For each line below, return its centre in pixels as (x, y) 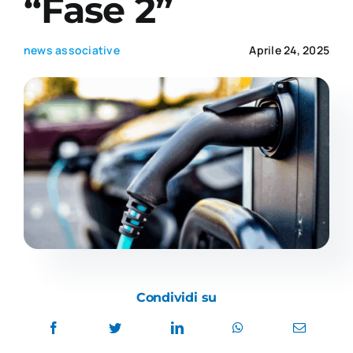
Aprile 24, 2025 (290, 50)
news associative (71, 50)
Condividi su (176, 297)
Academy (176, 40)
